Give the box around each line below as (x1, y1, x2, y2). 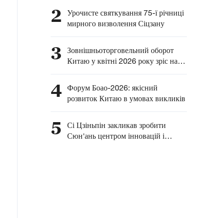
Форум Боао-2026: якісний (67, 83, 158, 92)
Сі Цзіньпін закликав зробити (67, 120, 166, 130)
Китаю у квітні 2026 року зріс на (67, 56, 178, 66)
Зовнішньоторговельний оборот (67, 45, 174, 55)
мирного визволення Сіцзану (67, 18, 164, 28)
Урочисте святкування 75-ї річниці (67, 8, 184, 18)
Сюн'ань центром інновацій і (67, 131, 164, 141)
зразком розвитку (67, 142, 125, 151)
